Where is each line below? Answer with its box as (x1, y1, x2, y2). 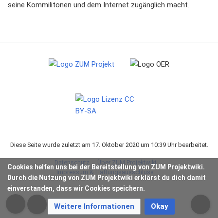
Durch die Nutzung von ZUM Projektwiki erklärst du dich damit (7, 174, 206, 182)
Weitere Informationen (54, 202, 134, 211)
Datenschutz (54, 159, 90, 166)
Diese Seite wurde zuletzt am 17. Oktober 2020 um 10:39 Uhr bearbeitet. (10, 141, 208, 149)
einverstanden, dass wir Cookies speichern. (7, 184, 145, 193)
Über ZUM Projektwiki (97, 159, 156, 166)
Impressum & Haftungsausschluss (56, 168, 154, 176)
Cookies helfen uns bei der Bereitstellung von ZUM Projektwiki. (7, 163, 205, 171)
